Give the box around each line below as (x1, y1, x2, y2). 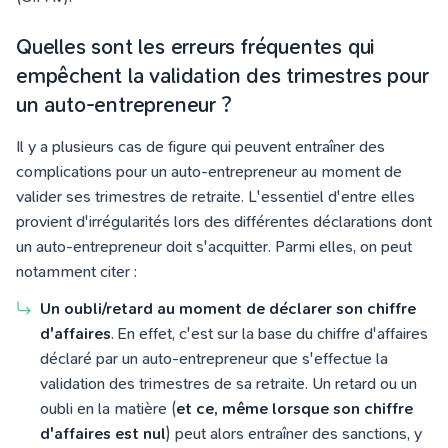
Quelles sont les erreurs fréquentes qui (16, 35, 376, 60)
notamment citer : (16, 262, 137, 282)
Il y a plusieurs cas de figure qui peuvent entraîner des (16, 137, 385, 157)
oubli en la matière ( (40, 399, 176, 419)
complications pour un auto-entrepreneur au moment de (16, 162, 402, 182)
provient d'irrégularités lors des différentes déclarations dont (16, 212, 432, 232)
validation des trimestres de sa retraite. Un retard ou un (40, 374, 417, 394)
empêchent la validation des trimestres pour (16, 64, 429, 89)
